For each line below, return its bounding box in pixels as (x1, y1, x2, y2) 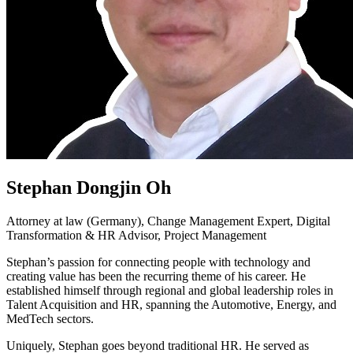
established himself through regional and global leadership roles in (6, 284, 333, 298)
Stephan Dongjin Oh (6, 177, 171, 199)
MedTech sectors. (6, 312, 94, 326)
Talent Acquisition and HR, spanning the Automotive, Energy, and (6, 298, 336, 312)
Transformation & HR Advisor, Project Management (6, 229, 266, 243)
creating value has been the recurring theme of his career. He (6, 269, 306, 284)
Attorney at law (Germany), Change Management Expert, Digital (6, 214, 330, 229)
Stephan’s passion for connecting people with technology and (6, 255, 310, 269)
